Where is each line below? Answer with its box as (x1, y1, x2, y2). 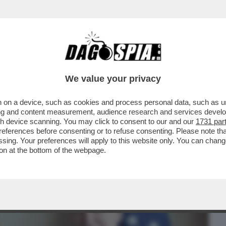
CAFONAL (59, 58, 95, 70)
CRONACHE (108, 58, 150, 70)
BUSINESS (7, 58, 46, 70)
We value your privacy (65, 74, 161, 84)
